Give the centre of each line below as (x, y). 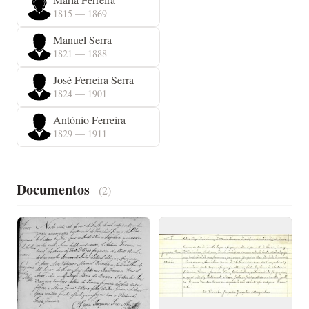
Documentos (55, 189)
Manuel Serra (82, 40)
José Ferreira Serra (93, 80)
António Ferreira (89, 120)
